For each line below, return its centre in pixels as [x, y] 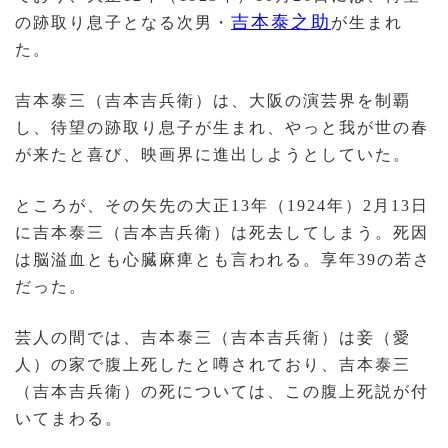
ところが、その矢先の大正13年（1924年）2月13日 [222, 206]
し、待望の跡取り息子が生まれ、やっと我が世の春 [222, 128]
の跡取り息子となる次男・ [123, 23]
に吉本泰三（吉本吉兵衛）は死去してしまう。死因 [222, 233]
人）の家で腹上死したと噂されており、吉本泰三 [213, 365]
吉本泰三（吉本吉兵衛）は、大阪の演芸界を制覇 [213, 101]
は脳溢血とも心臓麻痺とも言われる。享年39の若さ [223, 260]
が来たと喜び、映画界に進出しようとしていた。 [213, 155]
